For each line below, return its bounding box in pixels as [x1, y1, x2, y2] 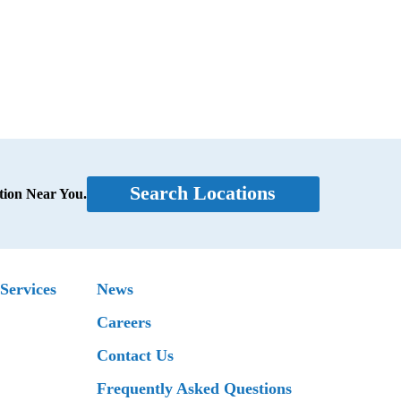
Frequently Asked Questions [97, 380, 292, 398]
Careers [97, 313, 151, 332]
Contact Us [97, 346, 174, 365]
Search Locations [130, 183, 277, 205]
